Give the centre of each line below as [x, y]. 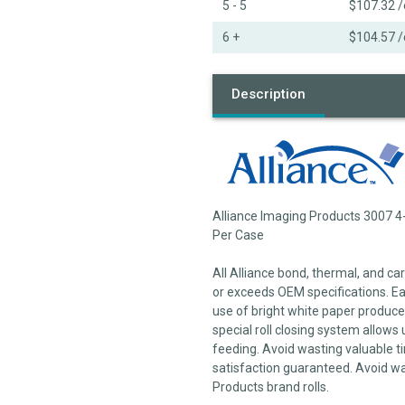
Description [268, 94]
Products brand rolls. [271, 386]
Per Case [238, 235]
